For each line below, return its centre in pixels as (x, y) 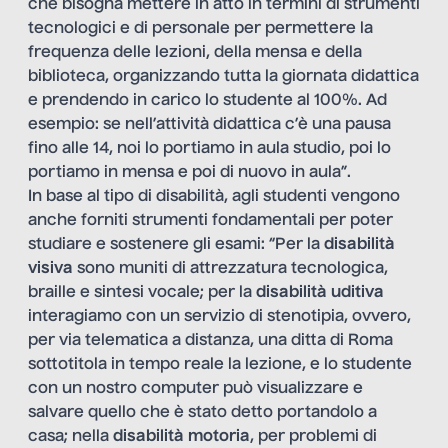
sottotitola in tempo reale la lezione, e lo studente (220, 365)
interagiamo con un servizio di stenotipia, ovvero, (219, 317)
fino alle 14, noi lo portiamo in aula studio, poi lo (209, 149)
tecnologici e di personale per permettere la (200, 29)
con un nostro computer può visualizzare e (195, 389)
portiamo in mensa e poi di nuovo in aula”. (189, 173)
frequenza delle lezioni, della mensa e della (195, 53)
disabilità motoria (181, 437)
